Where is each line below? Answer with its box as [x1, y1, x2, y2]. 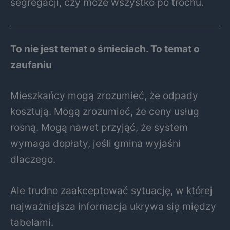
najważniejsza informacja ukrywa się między [10, 200, 216, 213]
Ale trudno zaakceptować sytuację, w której [10, 184, 213, 197]
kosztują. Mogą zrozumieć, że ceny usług [10, 105, 199, 118]
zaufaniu [10, 58, 52, 71]
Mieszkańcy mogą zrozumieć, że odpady [10, 89, 198, 102]
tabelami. [10, 216, 53, 229]
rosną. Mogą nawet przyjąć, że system [10, 121, 188, 133]
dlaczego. [10, 152, 55, 165]
